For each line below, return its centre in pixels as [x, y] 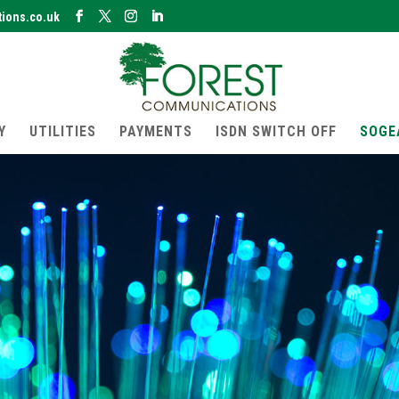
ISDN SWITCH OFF [276, 131]
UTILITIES [63, 131]
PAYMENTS [156, 131]
